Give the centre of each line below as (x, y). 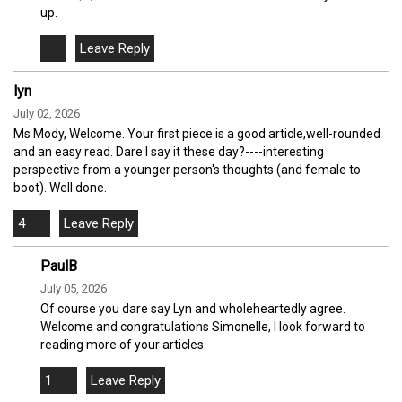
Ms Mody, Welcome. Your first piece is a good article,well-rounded (197, 134)
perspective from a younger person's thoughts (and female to (187, 170)
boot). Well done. (60, 188)
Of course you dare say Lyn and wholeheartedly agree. (193, 309)
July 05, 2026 (74, 289)
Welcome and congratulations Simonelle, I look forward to (203, 327)
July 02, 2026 (47, 114)
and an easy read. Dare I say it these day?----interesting (169, 152)
